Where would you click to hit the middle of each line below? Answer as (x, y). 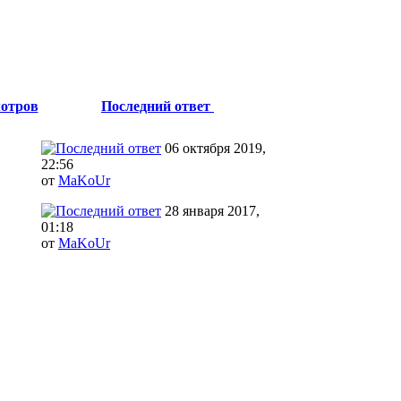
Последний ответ (158, 106)
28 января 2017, (210, 210)
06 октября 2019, (213, 148)
